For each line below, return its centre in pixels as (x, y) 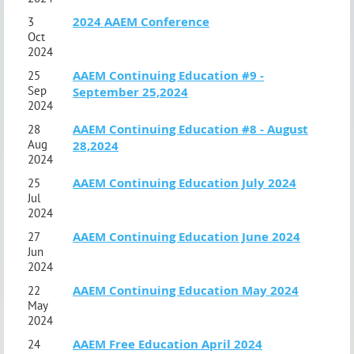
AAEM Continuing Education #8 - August (190, 129)
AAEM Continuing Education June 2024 (186, 236)
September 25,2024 (130, 92)
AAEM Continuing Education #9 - (168, 75)
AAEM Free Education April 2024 (168, 344)
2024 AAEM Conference (141, 21)
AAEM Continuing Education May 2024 (186, 290)
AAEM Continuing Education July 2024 (185, 183)
